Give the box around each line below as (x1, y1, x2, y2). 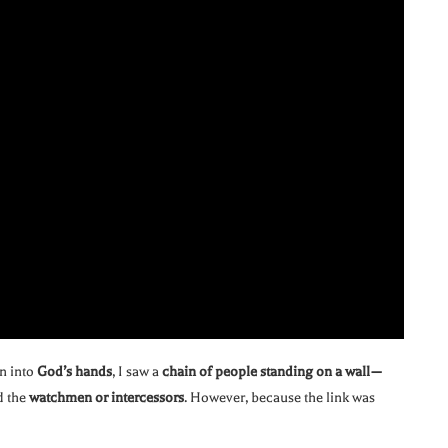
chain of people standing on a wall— (162, 363, 383, 381)
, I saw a (112, 363, 162, 381)
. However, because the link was (184, 389, 375, 407)
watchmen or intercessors (29, 389, 184, 407)
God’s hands (37, 363, 112, 381)
